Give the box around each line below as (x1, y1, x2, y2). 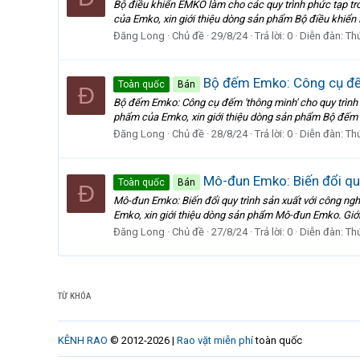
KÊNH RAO (58, 334, 108, 346)
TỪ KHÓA (58, 291, 92, 301)
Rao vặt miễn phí (177, 334, 253, 346)
